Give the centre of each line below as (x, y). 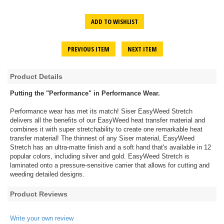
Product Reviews (39, 194)
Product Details (36, 77)
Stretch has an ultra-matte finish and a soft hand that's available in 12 (110, 147)
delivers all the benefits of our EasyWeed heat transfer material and (107, 120)
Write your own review (42, 218)
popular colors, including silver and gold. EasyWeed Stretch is (100, 156)
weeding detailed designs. (47, 174)
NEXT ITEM (142, 49)
